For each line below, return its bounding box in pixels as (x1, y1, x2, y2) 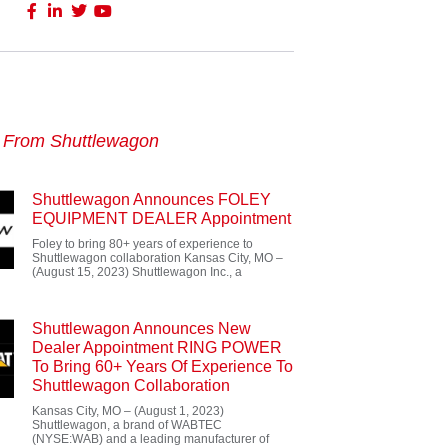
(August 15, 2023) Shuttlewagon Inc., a (32, 265, 242, 279)
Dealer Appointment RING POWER (32, 339, 282, 356)
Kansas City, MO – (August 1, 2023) (32, 404, 224, 418)
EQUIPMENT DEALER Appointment (32, 210, 291, 227)
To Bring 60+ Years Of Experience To (32, 358, 293, 375)
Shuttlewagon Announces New (32, 320, 251, 337)
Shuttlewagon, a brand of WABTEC (32, 418, 222, 432)
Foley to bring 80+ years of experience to (32, 237, 253, 251)
